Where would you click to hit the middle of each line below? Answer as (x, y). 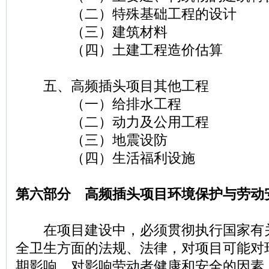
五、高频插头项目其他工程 (112, 86)
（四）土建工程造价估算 (119, 50)
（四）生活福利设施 (105, 158)
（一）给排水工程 (98, 104)
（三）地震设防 (92, 140)
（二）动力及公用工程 (112, 122)
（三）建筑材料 (92, 32)
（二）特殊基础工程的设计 (126, 14)
